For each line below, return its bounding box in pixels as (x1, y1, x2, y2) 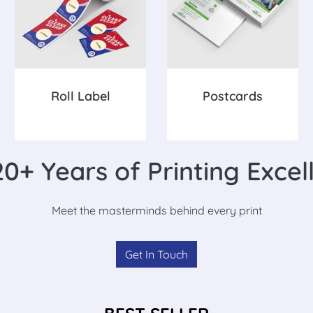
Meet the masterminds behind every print (51, 203, 262, 218)
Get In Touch (125, 247, 188, 262)
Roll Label (50, 88, 110, 105)
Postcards (203, 88, 263, 105)
